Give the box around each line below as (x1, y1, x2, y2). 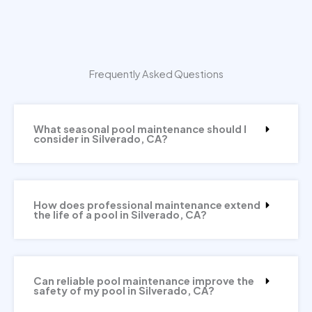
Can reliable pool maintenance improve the (33, 274, 254, 287)
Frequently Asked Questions (88, 67, 224, 80)
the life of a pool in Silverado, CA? (33, 208, 207, 221)
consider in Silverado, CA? (33, 132, 168, 145)
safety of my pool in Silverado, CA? (33, 283, 214, 297)
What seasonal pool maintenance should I (33, 122, 247, 135)
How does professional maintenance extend (33, 198, 260, 211)
